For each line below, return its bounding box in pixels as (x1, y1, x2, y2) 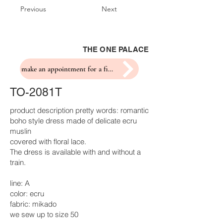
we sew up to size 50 (10, 210, 78, 219)
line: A (10, 178, 30, 188)
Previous (20, 4, 46, 13)
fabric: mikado (10, 199, 56, 209)
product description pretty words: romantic (10, 106, 149, 115)
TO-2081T (10, 86, 62, 99)
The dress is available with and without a (10, 147, 141, 157)
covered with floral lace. (10, 137, 86, 146)
